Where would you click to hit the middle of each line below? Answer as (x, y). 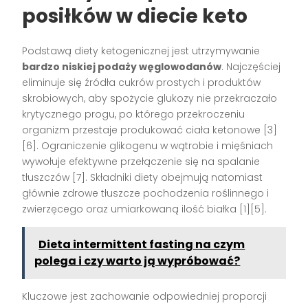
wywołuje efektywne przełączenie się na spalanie (141, 162)
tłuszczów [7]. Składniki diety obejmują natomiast (143, 178)
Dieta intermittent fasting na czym (142, 245)
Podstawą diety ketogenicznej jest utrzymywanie (141, 51)
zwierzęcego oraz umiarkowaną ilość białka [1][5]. (145, 209)
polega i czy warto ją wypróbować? (137, 261)
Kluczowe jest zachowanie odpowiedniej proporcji (145, 297)
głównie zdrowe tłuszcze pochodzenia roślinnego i (146, 194)
